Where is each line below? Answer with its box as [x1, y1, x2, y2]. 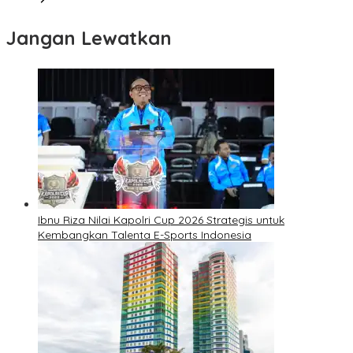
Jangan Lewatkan [6, 26, 172, 50]
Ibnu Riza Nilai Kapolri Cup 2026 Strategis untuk [38, 213, 284, 228]
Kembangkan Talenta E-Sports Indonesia [38, 228, 251, 243]
